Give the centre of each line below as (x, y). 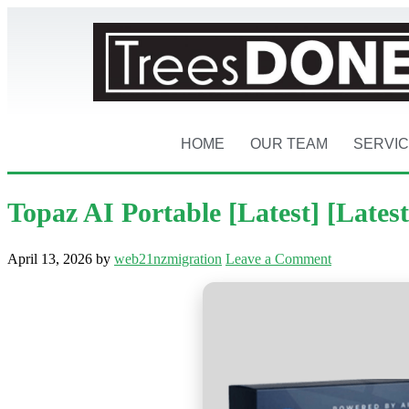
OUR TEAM (289, 144)
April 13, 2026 (50, 258)
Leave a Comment (278, 258)
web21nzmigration (168, 258)
